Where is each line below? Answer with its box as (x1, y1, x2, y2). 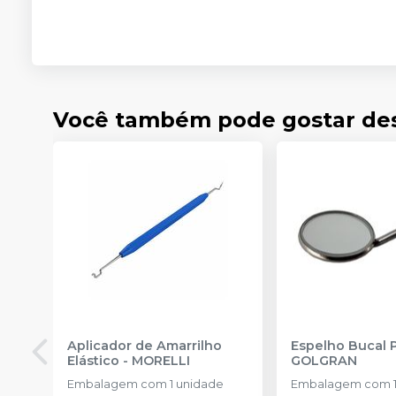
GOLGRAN (291, 352, 358, 369)
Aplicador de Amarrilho (67, 337, 222, 354)
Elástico (67, 352, 119, 369)
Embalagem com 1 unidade (67, 377, 224, 391)
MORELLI (132, 352, 190, 369)
